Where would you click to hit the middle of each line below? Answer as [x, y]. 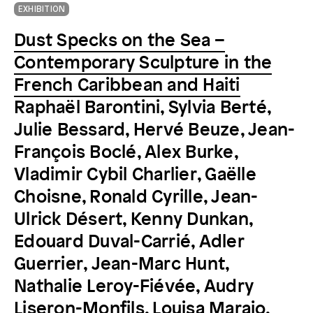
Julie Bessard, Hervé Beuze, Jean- [155, 130]
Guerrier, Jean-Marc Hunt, [122, 264]
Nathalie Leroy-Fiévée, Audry [134, 286]
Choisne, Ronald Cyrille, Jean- [136, 197]
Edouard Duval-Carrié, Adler [129, 242]
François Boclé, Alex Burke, [126, 152]
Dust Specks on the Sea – [119, 41]
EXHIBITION [42, 9]
